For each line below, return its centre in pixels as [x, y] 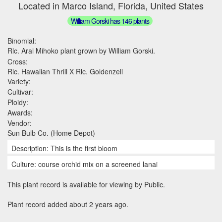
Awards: [20, 112]
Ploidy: [18, 102]
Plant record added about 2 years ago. [68, 204]
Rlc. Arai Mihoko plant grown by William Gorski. [81, 50]
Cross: [18, 61]
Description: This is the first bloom [64, 148]
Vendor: [20, 123]
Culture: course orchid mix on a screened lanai [84, 164]
